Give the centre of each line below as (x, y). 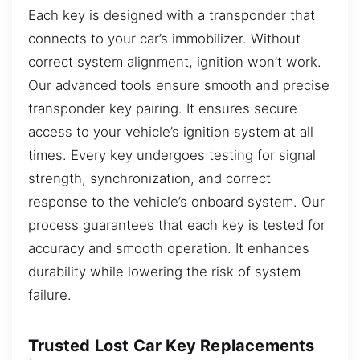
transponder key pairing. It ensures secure (163, 108)
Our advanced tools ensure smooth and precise (179, 85)
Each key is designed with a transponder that (172, 15)
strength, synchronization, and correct (149, 178)
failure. (50, 295)
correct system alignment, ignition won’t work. (175, 61)
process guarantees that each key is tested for (177, 225)
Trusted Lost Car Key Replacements (172, 345)
